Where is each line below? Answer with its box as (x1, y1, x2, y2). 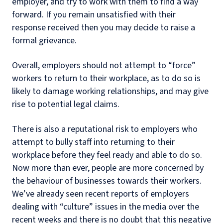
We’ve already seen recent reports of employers (12, 188, 189, 200)
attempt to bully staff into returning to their (12, 136, 175, 148)
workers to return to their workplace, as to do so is (12, 72, 201, 85)
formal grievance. (12, 34, 77, 47)
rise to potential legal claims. (12, 98, 119, 111)
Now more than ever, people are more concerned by (12, 162, 204, 174)
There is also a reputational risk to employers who (12, 123, 198, 135)
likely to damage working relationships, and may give (12, 85, 209, 98)
